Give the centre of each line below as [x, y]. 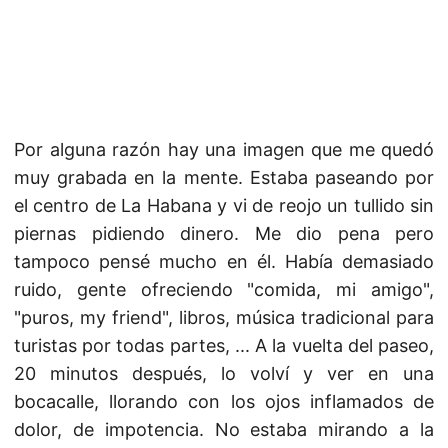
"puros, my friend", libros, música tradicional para [224, 317]
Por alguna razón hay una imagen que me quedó [224, 149]
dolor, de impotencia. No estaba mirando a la [224, 429]
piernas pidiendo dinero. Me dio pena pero [224, 233]
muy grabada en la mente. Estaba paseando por [224, 177]
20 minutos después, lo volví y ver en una [224, 373]
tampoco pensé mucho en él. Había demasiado [224, 261]
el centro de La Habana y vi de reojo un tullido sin [224, 205]
